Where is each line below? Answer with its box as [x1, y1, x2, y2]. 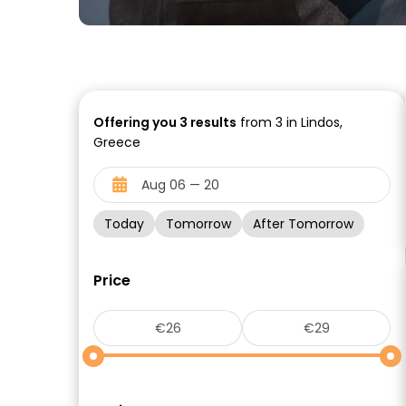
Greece [93, 133, 140, 151]
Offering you [93, 113, 179, 131]
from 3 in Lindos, [237, 113, 343, 131]
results [188, 113, 237, 131]
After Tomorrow [253, 215, 353, 233]
